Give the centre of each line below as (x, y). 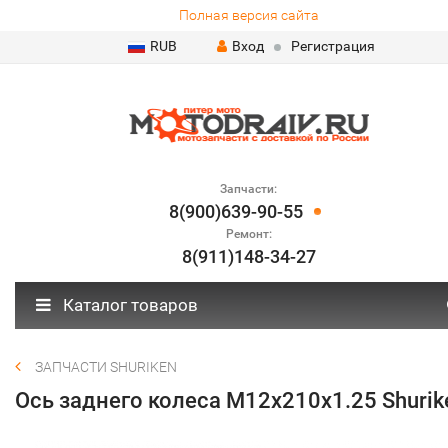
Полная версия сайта (248, 15)
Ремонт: (248, 234)
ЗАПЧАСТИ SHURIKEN (106, 367)
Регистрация (332, 46)
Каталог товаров (128, 305)
